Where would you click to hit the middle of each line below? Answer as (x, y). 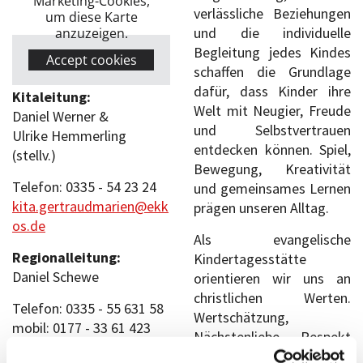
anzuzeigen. (91, 33)
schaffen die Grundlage (272, 71)
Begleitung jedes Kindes (272, 52)
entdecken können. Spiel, (272, 149)
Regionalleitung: (66, 257)
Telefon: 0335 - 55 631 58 (88, 308)
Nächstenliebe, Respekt (272, 336)
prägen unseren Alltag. (261, 207)
